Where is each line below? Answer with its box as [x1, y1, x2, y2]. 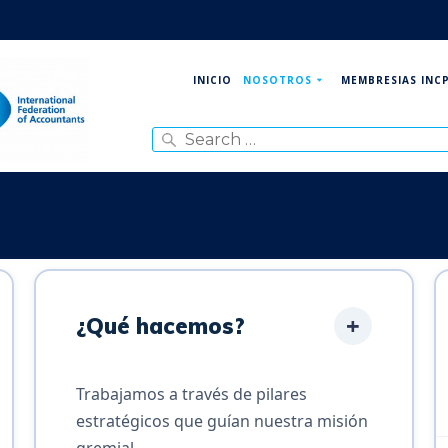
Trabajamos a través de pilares [75, 382, 307, 405]
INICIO [192, 73, 232, 88]
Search [151, 107, 205, 127]
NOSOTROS [242, 73, 312, 88]
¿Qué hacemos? [75, 311, 245, 340]
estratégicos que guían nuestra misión [75, 409, 368, 432]
